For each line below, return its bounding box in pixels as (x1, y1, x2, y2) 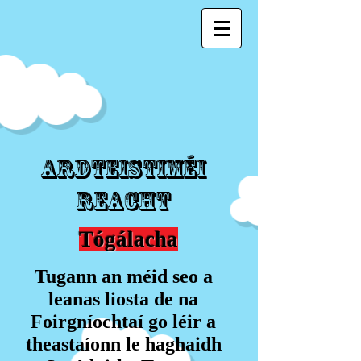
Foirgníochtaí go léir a (31, 311, 216, 332)
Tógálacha (79, 227, 178, 251)
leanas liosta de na (48, 288, 198, 309)
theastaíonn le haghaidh (25, 334, 222, 355)
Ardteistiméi (40, 153, 205, 185)
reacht (76, 185, 170, 217)
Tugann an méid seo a (34, 266, 213, 287)
